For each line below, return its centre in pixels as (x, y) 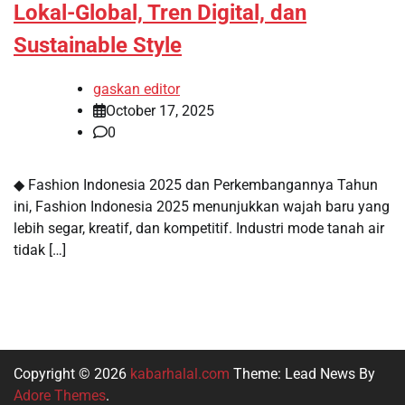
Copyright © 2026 (72, 374)
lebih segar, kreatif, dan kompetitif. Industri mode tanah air (199, 229)
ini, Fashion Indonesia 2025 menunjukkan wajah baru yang (202, 207)
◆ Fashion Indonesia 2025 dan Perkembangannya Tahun (196, 185)
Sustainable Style (98, 45)
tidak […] (40, 250)
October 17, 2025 (160, 111)
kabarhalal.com (180, 374)
